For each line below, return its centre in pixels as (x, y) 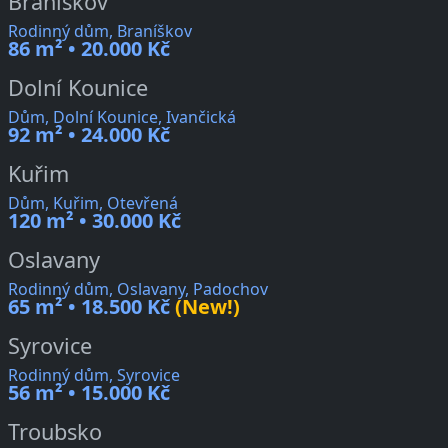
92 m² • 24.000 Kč (89, 135)
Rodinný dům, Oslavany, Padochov (138, 289)
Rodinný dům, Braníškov (100, 31)
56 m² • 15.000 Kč (89, 393)
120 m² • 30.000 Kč (94, 221)
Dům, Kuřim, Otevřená (93, 203)
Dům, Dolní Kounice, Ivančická (122, 117)
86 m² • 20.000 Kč (89, 49)
